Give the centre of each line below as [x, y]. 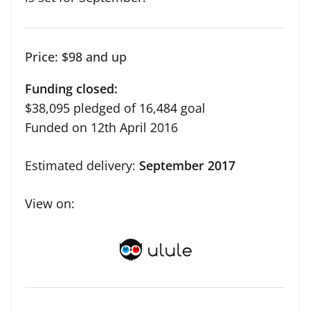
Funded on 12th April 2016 [101, 127]
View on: [50, 203]
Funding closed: [71, 88]
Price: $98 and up [76, 56]
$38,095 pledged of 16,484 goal [115, 108]
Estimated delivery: [80, 165]
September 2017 [185, 165]
